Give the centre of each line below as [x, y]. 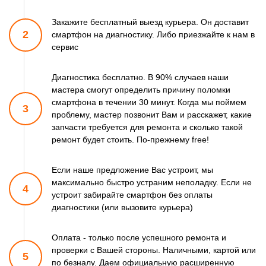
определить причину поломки [171, 90]
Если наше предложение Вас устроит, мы [132, 170]
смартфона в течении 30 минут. [113, 102]
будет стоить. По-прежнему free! [145, 140]
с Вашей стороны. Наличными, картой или [172, 250]
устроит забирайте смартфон [109, 195]
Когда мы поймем [211, 102]
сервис [65, 47]
